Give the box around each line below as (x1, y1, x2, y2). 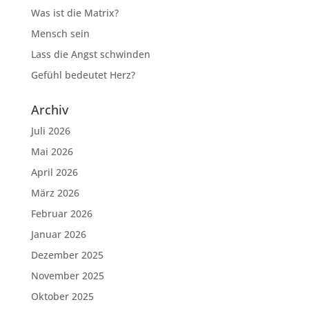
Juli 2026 (30, 124, 70, 137)
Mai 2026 (30, 145, 73, 158)
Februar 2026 (30, 207, 92, 220)
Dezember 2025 (30, 248, 103, 261)
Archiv (30, 101, 68, 118)
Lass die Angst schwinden (30, 48, 150, 61)
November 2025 (30, 269, 104, 282)
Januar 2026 (30, 228, 86, 241)
